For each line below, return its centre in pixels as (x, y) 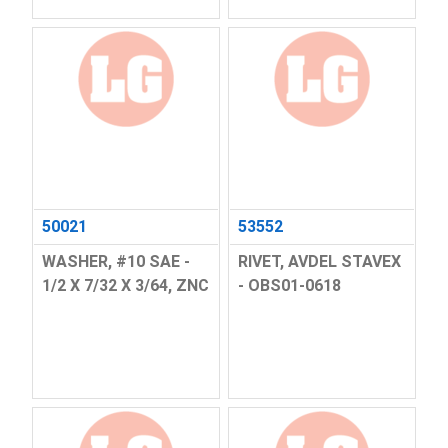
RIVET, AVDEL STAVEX (319, 262)
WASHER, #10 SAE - (115, 262)
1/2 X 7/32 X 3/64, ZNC (125, 286)
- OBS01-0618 (289, 286)
